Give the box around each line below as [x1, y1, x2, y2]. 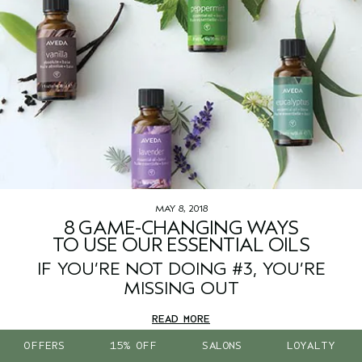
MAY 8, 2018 [154, 203, 208, 215]
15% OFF [109, 339, 158, 352]
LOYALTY [286, 339, 336, 352]
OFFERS [23, 339, 65, 352]
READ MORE [152, 312, 210, 326]
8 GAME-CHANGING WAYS [63, 217, 299, 240]
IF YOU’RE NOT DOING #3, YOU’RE [36, 259, 326, 280]
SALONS [202, 339, 242, 352]
